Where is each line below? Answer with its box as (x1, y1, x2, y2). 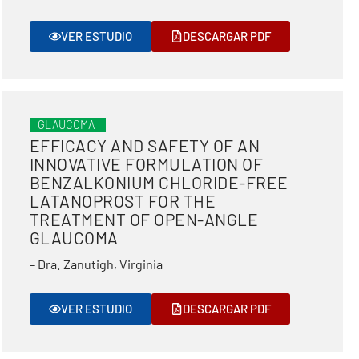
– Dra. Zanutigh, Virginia (29, 256, 163, 272)
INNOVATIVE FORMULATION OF (29, 154, 264, 174)
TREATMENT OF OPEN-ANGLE (29, 209, 259, 229)
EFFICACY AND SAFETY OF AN (29, 135, 260, 155)
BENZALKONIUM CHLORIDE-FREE (29, 172, 288, 192)
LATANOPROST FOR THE (29, 191, 216, 211)
